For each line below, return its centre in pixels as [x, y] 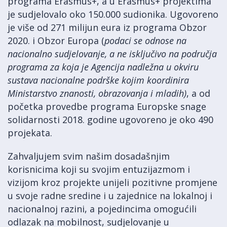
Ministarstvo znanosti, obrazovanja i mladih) [97, 93]
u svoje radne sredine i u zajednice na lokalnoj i [110, 196]
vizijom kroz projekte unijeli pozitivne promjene [112, 182]
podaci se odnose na [145, 41]
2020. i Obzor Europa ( [56, 41]
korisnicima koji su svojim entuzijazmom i [99, 169]
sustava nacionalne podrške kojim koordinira [98, 80]
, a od [198, 93]
